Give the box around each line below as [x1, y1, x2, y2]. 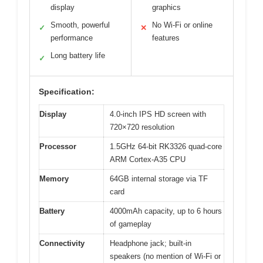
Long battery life [50, 51, 105, 60]
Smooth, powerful [50, 21, 110, 30]
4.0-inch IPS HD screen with [110, 110, 206, 119]
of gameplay [110, 220, 151, 229]
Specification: [39, 87, 95, 97]
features [152, 33, 180, 43]
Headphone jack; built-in [110, 239, 191, 248]
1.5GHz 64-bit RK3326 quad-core [110, 142, 222, 151]
